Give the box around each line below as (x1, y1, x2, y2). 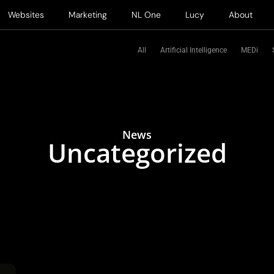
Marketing (68, 9, 107, 20)
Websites (8, 9, 44, 20)
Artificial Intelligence (160, 46, 227, 54)
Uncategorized (47, 135, 227, 170)
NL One (131, 9, 161, 20)
